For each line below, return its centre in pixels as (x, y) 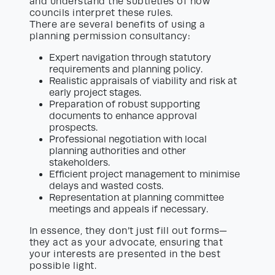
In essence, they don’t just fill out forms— (129, 231)
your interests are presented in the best (125, 254)
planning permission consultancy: (110, 37)
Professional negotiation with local (128, 140)
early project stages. (95, 93)
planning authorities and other (118, 151)
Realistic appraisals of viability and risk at (143, 81)
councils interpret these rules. (101, 13)
